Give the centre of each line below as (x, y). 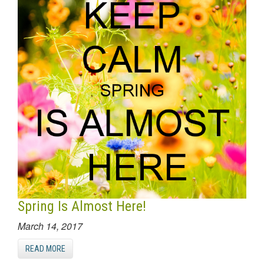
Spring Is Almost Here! (82, 206)
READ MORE (45, 248)
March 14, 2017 (50, 226)
